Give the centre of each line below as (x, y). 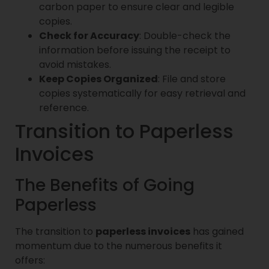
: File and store (192, 79)
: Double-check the (185, 36)
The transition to (55, 232)
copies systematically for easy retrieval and (142, 94)
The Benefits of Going (105, 186)
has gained (217, 232)
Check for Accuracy (89, 36)
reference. (64, 108)
